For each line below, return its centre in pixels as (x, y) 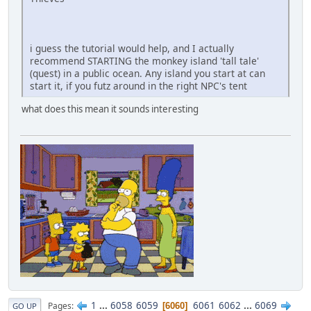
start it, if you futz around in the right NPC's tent (138, 86)
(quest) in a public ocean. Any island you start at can (148, 74)
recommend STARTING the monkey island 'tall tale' (144, 61)
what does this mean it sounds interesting (110, 109)
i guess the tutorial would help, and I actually (132, 49)
